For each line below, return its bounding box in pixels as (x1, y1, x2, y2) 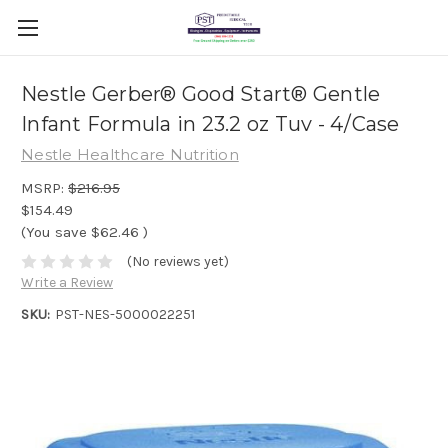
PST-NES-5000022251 (54, 306, 195, 324)
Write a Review (21, 274, 113, 292)
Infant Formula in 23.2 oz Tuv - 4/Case (21, 112, 400, 137)
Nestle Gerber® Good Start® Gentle (21, 82, 381, 107)
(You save (21, 222, 87, 241)
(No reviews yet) (126, 253, 229, 271)
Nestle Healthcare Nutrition (21, 145, 239, 164)
